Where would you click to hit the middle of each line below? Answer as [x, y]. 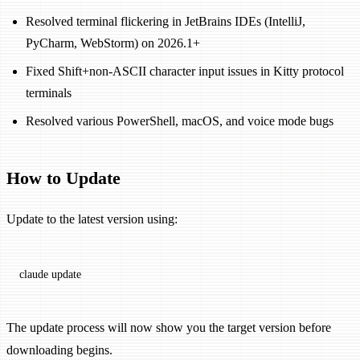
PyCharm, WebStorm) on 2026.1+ [113, 43]
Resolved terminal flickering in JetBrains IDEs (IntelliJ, [166, 21]
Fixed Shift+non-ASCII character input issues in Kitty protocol [185, 71]
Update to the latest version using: [92, 219]
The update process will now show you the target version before [169, 328]
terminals [49, 92]
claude [34, 274]
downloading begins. [59, 350]
